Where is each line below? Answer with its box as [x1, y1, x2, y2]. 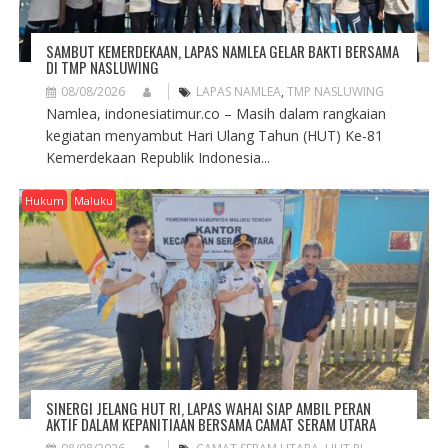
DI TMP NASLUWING [45, 56, 159, 79]
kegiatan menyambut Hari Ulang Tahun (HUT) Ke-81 [45, 126, 383, 146]
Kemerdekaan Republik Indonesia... [45, 148, 270, 168]
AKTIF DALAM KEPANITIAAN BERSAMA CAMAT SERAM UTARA [45, 412, 376, 435]
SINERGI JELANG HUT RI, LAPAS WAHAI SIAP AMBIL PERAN [45, 396, 371, 419]
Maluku [73, 193, 113, 209]
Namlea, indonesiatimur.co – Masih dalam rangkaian [45, 104, 386, 124]
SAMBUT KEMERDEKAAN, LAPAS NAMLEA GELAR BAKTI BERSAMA [45, 40, 399, 63]
